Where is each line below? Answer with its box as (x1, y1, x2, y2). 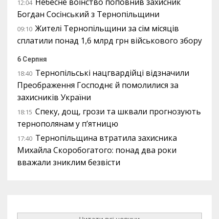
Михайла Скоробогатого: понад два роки (17, 145, 176, 155)
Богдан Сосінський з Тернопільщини (17, 9, 159, 20)
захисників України (17, 92, 91, 103)
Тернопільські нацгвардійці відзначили (35, 67, 189, 78)
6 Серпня (17, 55, 47, 63)
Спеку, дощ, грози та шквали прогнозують (35, 106, 201, 117)
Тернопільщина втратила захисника (35, 132, 177, 143)
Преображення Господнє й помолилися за (17, 80, 178, 90)
